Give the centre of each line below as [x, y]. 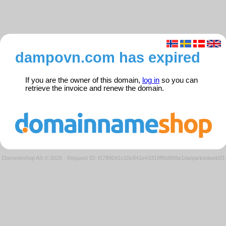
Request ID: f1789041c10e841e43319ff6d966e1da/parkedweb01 [146, 158]
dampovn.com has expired [108, 58]
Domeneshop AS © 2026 [32, 158]
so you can [179, 80]
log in [151, 80]
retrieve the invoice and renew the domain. [95, 89]
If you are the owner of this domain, [84, 80]
